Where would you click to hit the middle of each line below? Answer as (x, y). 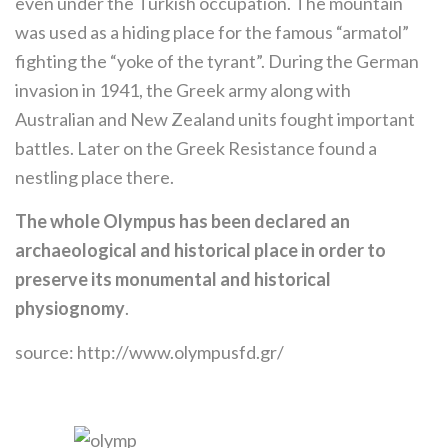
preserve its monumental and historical (173, 279)
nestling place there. (94, 177)
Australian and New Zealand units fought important (215, 119)
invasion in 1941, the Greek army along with (183, 90)
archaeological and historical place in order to (200, 250)
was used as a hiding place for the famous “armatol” (212, 32)
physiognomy (70, 308)
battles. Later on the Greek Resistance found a (196, 148)
